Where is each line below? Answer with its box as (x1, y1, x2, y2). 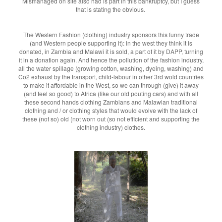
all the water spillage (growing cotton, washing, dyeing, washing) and (18, 64, 204, 72)
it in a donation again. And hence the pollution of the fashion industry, (18, 55, 204, 64)
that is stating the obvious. (75, 5, 147, 13)
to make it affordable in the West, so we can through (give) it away (23, 81, 199, 89)
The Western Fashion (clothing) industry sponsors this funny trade (23, 30, 199, 39)
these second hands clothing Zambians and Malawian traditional (24, 98, 198, 106)
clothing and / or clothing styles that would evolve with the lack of (25, 106, 197, 114)
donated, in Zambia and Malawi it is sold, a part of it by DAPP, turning (19, 47, 203, 55)
